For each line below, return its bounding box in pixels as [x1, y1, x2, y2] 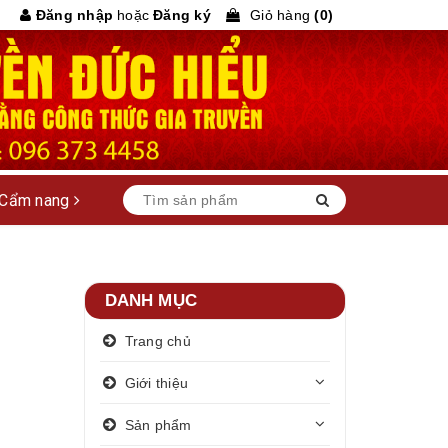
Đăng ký [153, 7, 211, 23]
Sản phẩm [124, 416, 192, 433]
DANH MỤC [104, 291, 197, 310]
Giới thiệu [124, 374, 188, 391]
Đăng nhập [31, 7, 113, 23]
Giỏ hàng [250, 7, 310, 23]
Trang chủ [124, 332, 191, 349]
